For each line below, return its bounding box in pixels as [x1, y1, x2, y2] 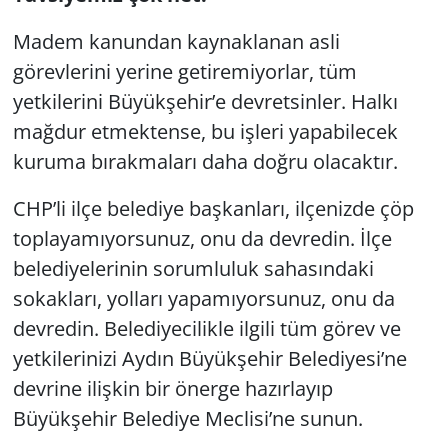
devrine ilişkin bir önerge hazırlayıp [12, 374, 333, 402]
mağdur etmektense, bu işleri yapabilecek [12, 117, 398, 145]
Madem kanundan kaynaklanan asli [12, 27, 340, 55]
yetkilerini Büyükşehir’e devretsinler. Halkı [12, 87, 398, 115]
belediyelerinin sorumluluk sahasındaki [12, 254, 374, 282]
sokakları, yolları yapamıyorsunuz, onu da [12, 284, 395, 312]
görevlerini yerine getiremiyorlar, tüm [12, 57, 357, 85]
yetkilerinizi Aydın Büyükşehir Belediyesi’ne [12, 344, 407, 372]
